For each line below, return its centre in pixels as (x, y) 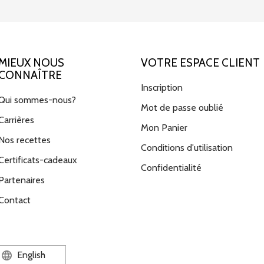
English (30, 255)
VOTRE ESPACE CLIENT (200, 62)
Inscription (162, 88)
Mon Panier (164, 128)
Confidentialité (171, 168)
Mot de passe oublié (182, 108)
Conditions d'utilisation (187, 148)
